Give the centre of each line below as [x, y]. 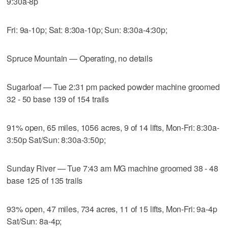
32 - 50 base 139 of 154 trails [58, 99]
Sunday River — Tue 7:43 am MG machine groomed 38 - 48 [112, 168]
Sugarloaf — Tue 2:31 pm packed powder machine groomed [113, 87]
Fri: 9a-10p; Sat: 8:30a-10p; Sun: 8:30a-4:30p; [87, 30]
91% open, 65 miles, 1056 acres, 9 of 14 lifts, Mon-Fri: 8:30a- [113, 127]
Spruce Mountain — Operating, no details [80, 58]
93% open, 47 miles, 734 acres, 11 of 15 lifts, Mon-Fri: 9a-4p [112, 209]
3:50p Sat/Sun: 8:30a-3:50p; [56, 139]
